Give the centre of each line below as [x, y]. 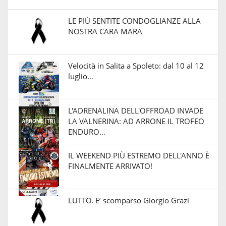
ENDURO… [87, 131]
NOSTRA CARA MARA [105, 31]
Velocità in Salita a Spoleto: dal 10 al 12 [136, 65]
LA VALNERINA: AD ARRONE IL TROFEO [136, 121]
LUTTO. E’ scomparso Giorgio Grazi [129, 200]
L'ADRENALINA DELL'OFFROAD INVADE [136, 110]
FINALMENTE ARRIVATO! [111, 166]
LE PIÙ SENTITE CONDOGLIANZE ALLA [134, 20]
